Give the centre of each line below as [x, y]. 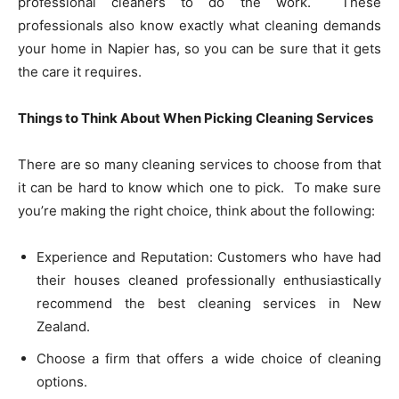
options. [62, 382]
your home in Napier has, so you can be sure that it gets [199, 49]
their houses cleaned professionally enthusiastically [209, 281]
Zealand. [63, 327]
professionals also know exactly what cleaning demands [199, 26]
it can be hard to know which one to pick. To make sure [199, 188]
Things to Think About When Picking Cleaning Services [195, 118]
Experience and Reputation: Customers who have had [209, 257]
